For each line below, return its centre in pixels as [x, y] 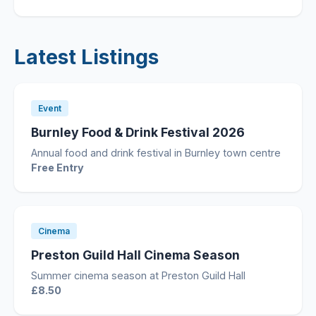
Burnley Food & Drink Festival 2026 [138, 132]
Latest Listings [86, 57]
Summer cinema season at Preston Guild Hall [138, 275]
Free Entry [57, 168]
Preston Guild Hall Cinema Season [135, 255]
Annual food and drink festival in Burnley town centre [156, 153]
